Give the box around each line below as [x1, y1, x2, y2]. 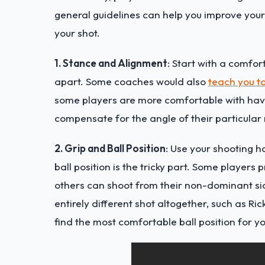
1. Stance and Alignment [54, 56, 167, 69]
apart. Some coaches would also [54, 75, 208, 88]
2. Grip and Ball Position [54, 141, 166, 154]
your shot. [54, 26, 100, 39]
